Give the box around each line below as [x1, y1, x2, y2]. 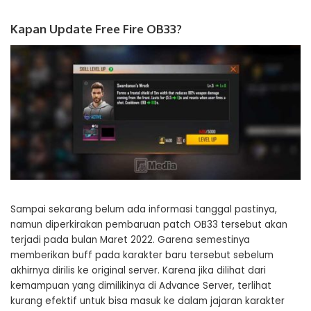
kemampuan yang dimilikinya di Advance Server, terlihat [10, 278, 271, 292]
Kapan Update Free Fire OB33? [10, 21, 182, 36]
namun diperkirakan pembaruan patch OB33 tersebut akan [10, 217, 287, 231]
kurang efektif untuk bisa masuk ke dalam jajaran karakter [10, 294, 285, 308]
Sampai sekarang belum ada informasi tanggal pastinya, [10, 202, 277, 216]
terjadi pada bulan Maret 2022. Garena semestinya [10, 233, 250, 246]
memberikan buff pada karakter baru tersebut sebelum [10, 248, 274, 262]
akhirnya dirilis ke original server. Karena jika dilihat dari [10, 263, 266, 277]
